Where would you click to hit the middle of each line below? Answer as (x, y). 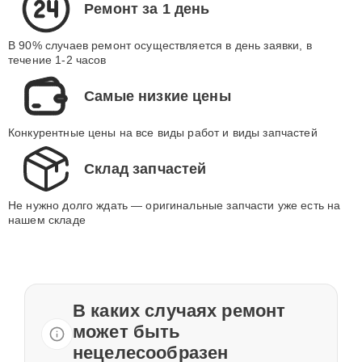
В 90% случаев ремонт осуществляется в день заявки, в (160, 45)
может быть (127, 332)
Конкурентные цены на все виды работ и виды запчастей (163, 133)
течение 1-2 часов (57, 60)
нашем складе (47, 220)
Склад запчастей (145, 168)
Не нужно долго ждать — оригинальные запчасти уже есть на (175, 205)
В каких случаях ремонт (179, 311)
